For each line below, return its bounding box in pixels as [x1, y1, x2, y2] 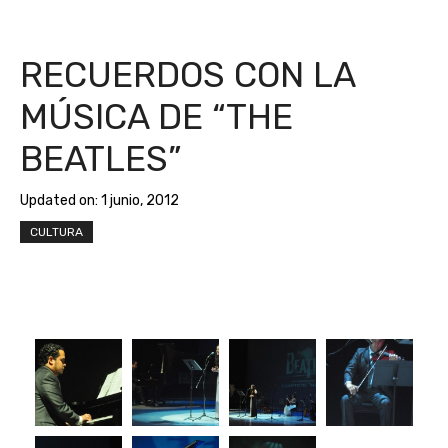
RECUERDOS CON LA [20, 54, 355, 97]
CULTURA [30, 225, 83, 240]
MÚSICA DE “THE [20, 96, 293, 139]
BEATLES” [20, 138, 182, 181]
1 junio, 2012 [101, 192, 179, 210]
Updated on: [20, 192, 101, 210]
